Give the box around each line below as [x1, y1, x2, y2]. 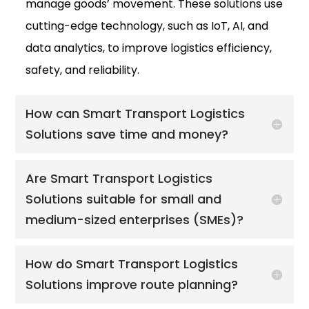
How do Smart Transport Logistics [26, 255, 239, 272]
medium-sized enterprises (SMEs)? [26, 210, 244, 228]
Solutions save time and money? [26, 125, 229, 143]
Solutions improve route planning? [26, 275, 239, 293]
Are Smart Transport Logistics [26, 169, 213, 187]
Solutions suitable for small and [26, 190, 222, 208]
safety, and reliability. [26, 61, 140, 78]
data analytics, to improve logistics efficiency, [26, 39, 272, 56]
